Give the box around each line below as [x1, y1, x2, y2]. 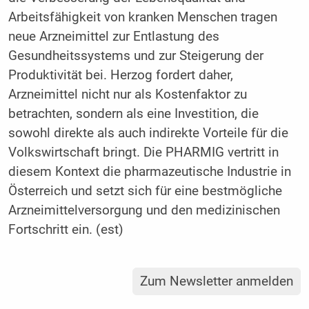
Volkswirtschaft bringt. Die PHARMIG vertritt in [8, 144, 279, 160]
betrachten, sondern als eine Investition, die [8, 106, 259, 121]
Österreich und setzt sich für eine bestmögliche [8, 183, 282, 199]
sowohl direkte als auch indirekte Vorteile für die [8, 125, 288, 141]
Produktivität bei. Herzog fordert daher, [8, 67, 233, 83]
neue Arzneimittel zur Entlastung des [8, 28, 219, 44]
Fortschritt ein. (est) [8, 221, 123, 237]
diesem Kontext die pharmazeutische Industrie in [8, 163, 291, 179]
